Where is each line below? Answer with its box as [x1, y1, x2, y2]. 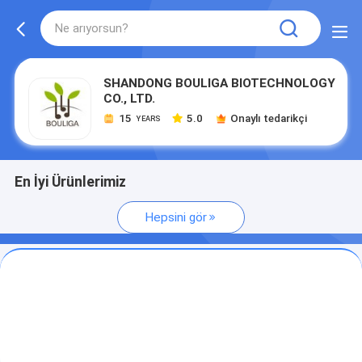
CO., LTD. [103, 90, 156, 106]
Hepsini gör [145, 210, 207, 225]
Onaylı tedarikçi [230, 112, 308, 124]
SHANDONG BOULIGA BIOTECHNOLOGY [103, 75, 336, 90]
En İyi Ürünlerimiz [14, 174, 126, 191]
